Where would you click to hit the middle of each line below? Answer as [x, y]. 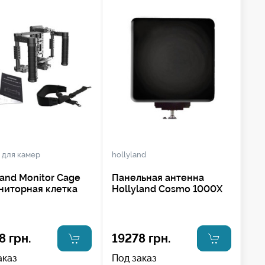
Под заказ [134, 258]
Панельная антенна [158, 177]
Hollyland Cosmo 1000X [167, 189]
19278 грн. [141, 238]
